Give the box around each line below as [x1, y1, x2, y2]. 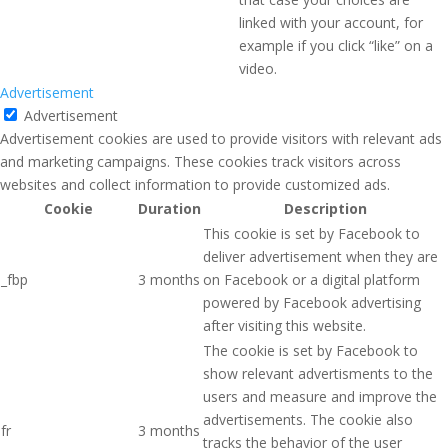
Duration [138, 198, 201, 218]
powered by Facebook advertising [203, 292, 421, 312]
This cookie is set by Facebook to [203, 223, 420, 243]
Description [283, 198, 367, 218]
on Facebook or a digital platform [203, 269, 420, 289]
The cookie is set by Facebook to [203, 340, 418, 360]
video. [239, 58, 277, 78]
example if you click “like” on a [239, 35, 433, 55]
